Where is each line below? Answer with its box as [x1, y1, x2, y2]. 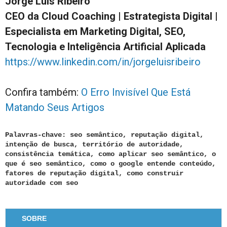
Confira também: [5, 86, 81, 99]
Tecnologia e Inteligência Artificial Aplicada [5, 41, 206, 53]
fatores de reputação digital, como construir [5, 169, 183, 178]
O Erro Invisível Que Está [81, 86, 191, 99]
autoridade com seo [5, 179, 78, 187]
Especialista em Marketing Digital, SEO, [5, 25, 185, 38]
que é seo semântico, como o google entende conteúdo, [5, 160, 216, 168]
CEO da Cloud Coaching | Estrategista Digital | [5, 10, 218, 23]
